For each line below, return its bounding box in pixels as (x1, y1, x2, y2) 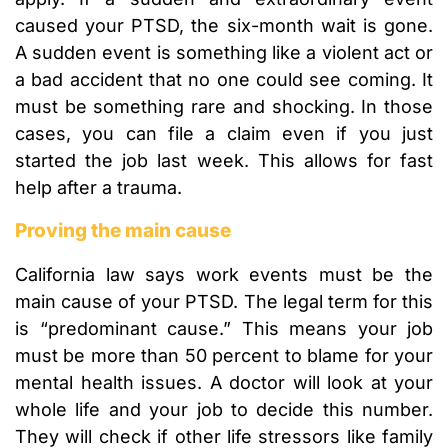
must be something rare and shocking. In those (15, 96, 433, 118)
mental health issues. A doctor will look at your (15, 372, 433, 394)
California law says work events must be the (15, 264, 433, 286)
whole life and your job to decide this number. (15, 399, 433, 421)
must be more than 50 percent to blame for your (15, 345, 433, 367)
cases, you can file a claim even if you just (15, 123, 433, 145)
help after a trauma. (15, 177, 182, 199)
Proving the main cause (15, 219, 231, 243)
